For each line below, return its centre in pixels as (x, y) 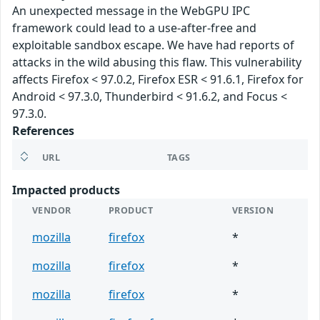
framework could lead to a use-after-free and (134, 28)
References (43, 131)
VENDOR (52, 211)
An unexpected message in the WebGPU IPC (131, 11)
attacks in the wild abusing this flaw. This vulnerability (157, 62)
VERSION (253, 211)
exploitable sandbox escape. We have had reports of (153, 45)
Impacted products (66, 190)
